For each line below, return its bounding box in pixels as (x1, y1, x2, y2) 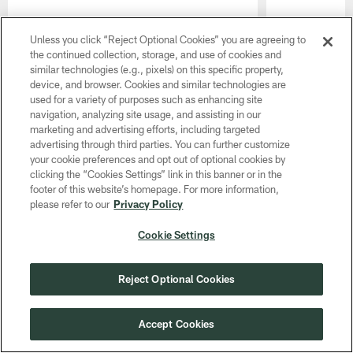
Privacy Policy (113, 198, 184, 210)
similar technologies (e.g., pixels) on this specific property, (30, 63, 284, 76)
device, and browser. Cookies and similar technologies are (30, 78, 287, 91)
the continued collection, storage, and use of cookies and (30, 48, 282, 61)
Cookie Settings (138, 229, 215, 241)
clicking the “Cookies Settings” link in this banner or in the (30, 168, 283, 180)
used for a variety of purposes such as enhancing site (30, 93, 263, 106)
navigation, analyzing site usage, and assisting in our (30, 108, 262, 121)
